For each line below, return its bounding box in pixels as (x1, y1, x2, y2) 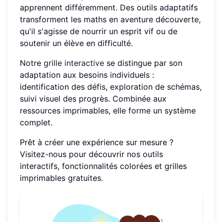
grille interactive (44, 58, 104, 68)
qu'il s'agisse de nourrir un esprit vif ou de (20, 26, 177, 37)
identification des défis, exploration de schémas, (20, 82, 202, 92)
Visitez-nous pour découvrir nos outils (20, 149, 163, 160)
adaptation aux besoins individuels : (20, 70, 154, 80)
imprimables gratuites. (20, 173, 103, 183)
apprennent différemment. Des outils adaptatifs (20, 2, 198, 13)
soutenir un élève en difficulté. (20, 38, 133, 49)
